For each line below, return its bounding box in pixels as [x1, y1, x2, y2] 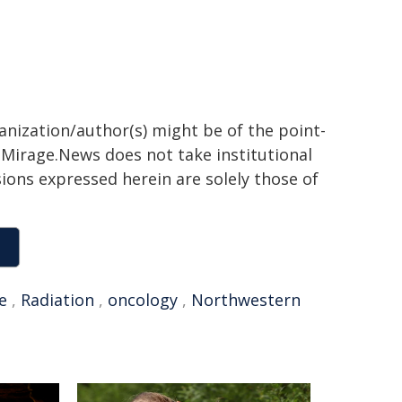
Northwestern [191, 289, 301, 310]
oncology [108, 289, 178, 310]
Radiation [21, 289, 94, 310]
